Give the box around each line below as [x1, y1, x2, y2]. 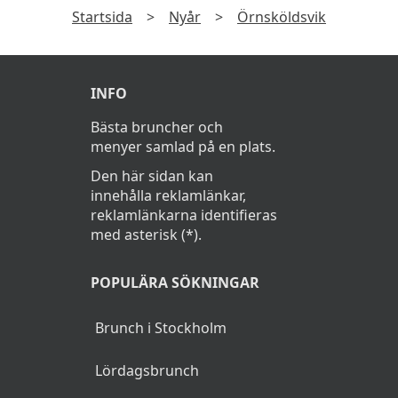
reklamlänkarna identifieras [91, 205, 277, 226]
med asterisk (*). [91, 225, 202, 245]
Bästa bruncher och [91, 117, 223, 138]
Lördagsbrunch [95, 361, 199, 381]
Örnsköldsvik [237, 7, 326, 28]
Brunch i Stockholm [95, 318, 227, 338]
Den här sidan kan [91, 166, 213, 187]
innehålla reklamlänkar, [91, 186, 246, 206]
